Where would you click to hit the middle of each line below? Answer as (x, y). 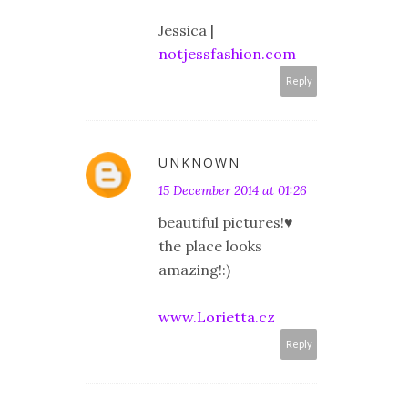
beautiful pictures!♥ (226, 223)
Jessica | (186, 31)
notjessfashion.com (227, 54)
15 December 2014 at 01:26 (233, 191)
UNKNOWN (199, 163)
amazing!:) (194, 270)
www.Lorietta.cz (217, 317)
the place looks (210, 246)
